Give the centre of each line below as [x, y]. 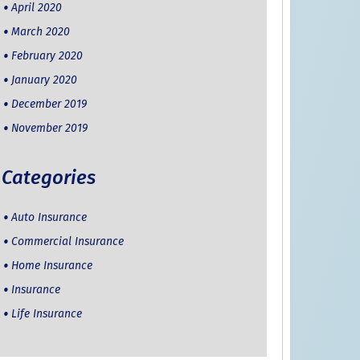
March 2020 [40, 32]
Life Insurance [46, 314]
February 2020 [47, 56]
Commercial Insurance [67, 242]
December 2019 [49, 104]
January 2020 [44, 80]
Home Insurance [51, 266]
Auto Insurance [49, 218]
